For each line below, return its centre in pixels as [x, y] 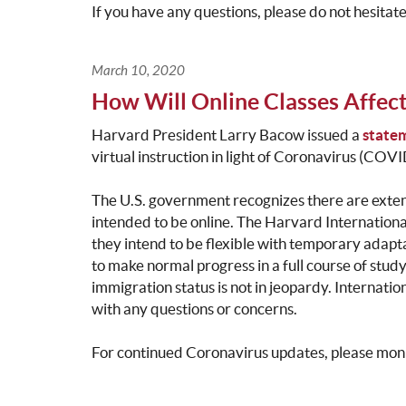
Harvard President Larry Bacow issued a [227, 135]
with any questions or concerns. [194, 309]
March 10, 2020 [138, 71]
